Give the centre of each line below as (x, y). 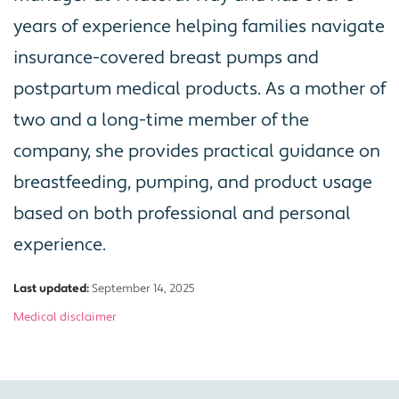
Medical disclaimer (65, 317)
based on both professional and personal (182, 213)
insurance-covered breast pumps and (166, 57)
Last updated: (51, 288)
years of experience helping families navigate (199, 26)
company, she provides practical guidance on (197, 151)
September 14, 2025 (143, 288)
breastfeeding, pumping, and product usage (193, 182)
